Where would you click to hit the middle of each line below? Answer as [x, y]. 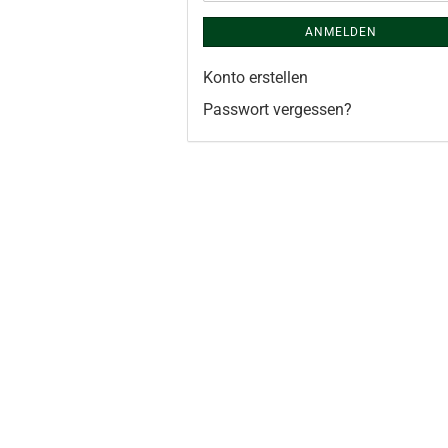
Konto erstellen [255, 77]
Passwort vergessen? [277, 109]
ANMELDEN [341, 32]
